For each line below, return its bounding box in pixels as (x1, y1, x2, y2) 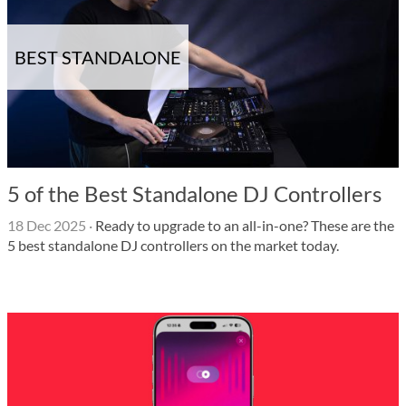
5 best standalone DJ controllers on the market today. (7, 237, 339, 254)
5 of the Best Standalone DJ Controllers (7, 180, 382, 207)
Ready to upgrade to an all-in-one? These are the (92, 217, 394, 234)
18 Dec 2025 (7, 217, 86, 234)
